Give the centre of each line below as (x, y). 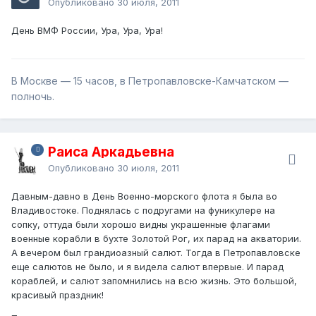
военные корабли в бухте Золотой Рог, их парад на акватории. (156, 238)
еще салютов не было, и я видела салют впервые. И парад (147, 266)
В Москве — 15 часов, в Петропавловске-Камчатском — (150, 80)
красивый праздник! (57, 294)
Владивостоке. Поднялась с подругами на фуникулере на (143, 210)
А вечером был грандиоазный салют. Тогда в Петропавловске (156, 252)
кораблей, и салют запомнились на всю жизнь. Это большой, (154, 280)
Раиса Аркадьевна (111, 152)
